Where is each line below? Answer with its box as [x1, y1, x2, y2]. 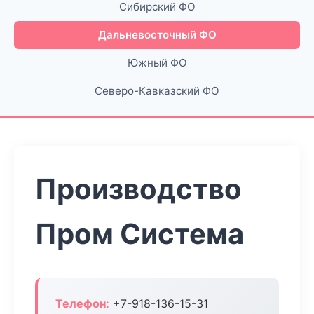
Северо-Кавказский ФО [95, 84, 219, 97]
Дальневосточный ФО [97, 28, 217, 41]
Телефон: [55, 296, 109, 310]
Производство [35, 172, 242, 206]
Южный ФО [127, 56, 187, 69]
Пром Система [35, 217, 244, 251]
